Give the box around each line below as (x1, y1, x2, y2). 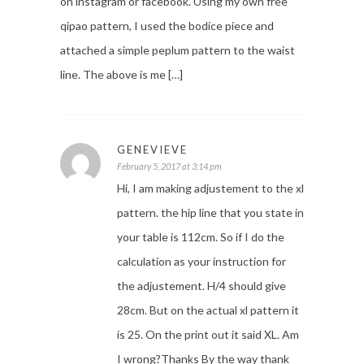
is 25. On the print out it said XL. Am (117, 327, 299, 342)
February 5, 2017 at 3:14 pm (117, 161, 222, 172)
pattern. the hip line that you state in (117, 206, 304, 220)
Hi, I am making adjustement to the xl (117, 181, 304, 196)
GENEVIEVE (117, 143, 188, 157)
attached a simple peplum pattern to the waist (60, 43, 295, 58)
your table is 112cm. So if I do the (117, 230, 284, 245)
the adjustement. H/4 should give (117, 279, 286, 293)
